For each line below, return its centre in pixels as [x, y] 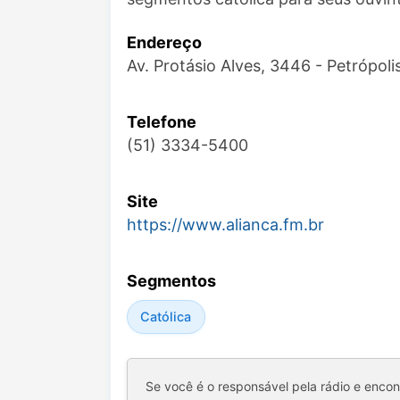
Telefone [162, 121]
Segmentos [171, 280]
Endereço [164, 42]
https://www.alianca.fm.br [225, 224]
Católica [166, 316]
